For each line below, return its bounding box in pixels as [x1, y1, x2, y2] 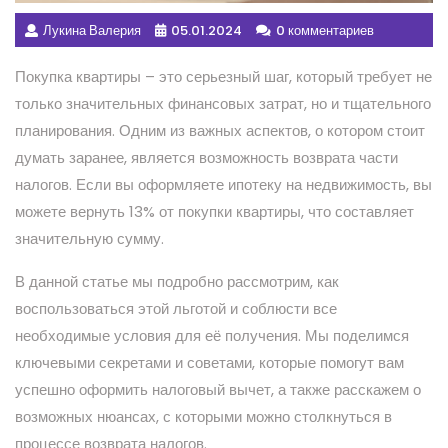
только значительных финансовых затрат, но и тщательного [15, 92, 431, 114]
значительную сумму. [15, 227, 164, 249]
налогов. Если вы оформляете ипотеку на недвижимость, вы [15, 173, 432, 195]
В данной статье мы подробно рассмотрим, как [15, 270, 339, 292]
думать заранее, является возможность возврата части [15, 146, 398, 168]
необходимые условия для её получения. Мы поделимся [15, 324, 409, 346]
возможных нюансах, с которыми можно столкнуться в [15, 405, 392, 427]
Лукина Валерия [43, 20, 141, 40]
